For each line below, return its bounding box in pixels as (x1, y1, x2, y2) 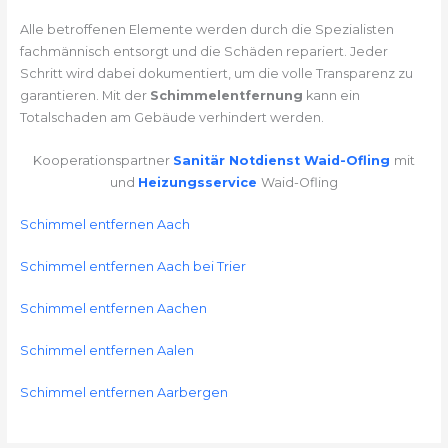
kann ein (302, 88, 360, 104)
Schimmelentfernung (149, 88, 303, 104)
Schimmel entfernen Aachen (19, 301, 207, 317)
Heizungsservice (138, 174, 261, 190)
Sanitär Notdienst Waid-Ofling (173, 152, 390, 168)
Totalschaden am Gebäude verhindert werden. (19, 110, 324, 126)
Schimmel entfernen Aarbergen (19, 385, 228, 401)
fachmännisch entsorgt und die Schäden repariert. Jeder (19, 44, 388, 60)
